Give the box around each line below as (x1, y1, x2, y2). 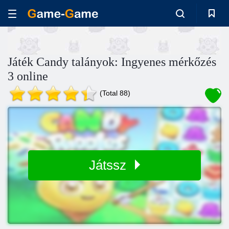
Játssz (89, 157, 130, 173)
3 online (8, 70, 48, 83)
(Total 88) (100, 89, 130, 97)
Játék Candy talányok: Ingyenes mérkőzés (8, 55, 216, 68)
